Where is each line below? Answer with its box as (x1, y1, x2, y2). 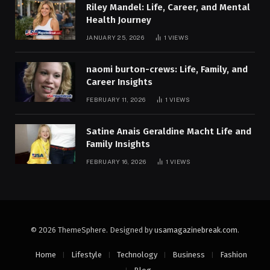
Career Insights (86, 76, 152, 87)
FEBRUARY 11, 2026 (86, 95, 146, 103)
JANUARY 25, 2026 (86, 33, 144, 41)
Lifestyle (71, 250, 102, 259)
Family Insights (86, 138, 150, 149)
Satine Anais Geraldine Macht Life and (86, 125, 251, 137)
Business (172, 250, 205, 259)
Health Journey (86, 14, 151, 25)
